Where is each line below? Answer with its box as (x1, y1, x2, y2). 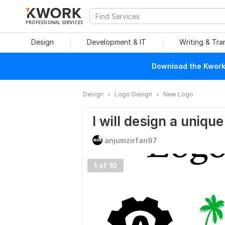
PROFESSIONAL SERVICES (26, 19, 83, 25)
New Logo (163, 90, 193, 98)
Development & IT (87, 38, 146, 46)
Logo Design (115, 90, 152, 98)
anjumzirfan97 (104, 136, 157, 145)
